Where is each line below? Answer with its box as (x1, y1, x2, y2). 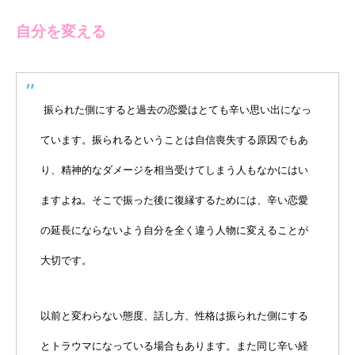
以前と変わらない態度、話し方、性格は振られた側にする (40, 310, 308, 323)
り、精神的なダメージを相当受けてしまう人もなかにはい (40, 164, 308, 177)
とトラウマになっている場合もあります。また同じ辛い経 (40, 340, 308, 353)
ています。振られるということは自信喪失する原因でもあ (40, 134, 308, 147)
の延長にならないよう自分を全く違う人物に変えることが (40, 224, 308, 237)
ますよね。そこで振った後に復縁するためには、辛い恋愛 (40, 194, 308, 207)
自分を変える (16, 23, 121, 40)
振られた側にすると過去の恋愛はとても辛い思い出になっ (44, 104, 311, 116)
